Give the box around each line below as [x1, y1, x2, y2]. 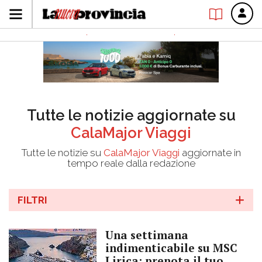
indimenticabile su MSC [105, 240, 237, 255]
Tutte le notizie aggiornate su [26, 106, 236, 124]
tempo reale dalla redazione [67, 157, 195, 169]
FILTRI [18, 194, 47, 206]
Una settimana [105, 227, 188, 242]
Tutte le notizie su [21, 147, 104, 158]
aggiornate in [180, 147, 241, 158]
